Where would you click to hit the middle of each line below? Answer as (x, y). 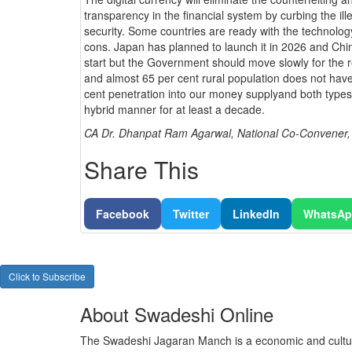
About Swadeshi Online (177, 314)
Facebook (123, 214)
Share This (141, 170)
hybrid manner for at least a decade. (174, 110)
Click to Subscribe (47, 277)
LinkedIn (256, 214)
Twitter (191, 214)
